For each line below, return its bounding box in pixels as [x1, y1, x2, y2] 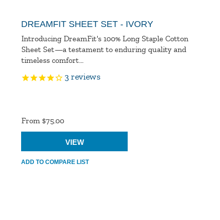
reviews [69, 71, 101, 82]
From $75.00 [21, 116, 64, 125]
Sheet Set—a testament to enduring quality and [21, 45, 187, 54]
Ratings [21, 107, 51, 117]
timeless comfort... [21, 55, 83, 65]
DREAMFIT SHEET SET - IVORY [21, 19, 154, 29]
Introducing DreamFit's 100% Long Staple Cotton [21, 34, 189, 43]
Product [21, 95, 52, 105]
